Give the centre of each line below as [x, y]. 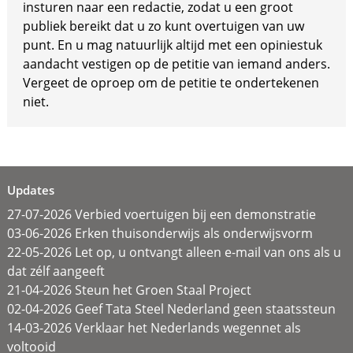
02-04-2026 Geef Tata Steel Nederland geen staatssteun [171, 309]
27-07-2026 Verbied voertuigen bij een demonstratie [161, 214]
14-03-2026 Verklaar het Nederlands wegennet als [154, 328]
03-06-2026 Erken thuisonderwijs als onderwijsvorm [160, 233]
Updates [30, 190]
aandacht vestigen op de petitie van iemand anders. [176, 64]
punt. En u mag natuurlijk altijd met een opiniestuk [172, 45]
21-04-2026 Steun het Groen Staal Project [129, 290]
